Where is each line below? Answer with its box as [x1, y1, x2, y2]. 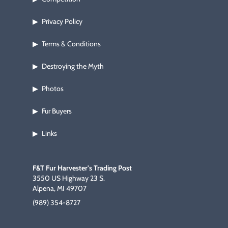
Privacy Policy [42, 17, 82, 26]
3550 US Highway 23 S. [33, 174, 105, 183]
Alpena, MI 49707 [33, 184, 87, 193]
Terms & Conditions [42, 39, 101, 49]
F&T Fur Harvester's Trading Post [33, 163, 132, 173]
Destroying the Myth [42, 62, 104, 71]
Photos [42, 84, 64, 94]
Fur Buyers [42, 106, 72, 116]
